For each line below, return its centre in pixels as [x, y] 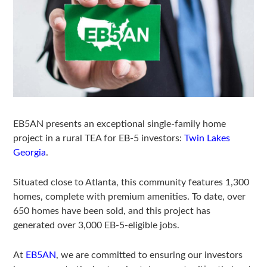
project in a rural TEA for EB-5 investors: [99, 138]
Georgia [30, 152]
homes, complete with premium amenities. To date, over [130, 196]
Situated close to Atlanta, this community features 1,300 [131, 182]
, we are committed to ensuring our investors [150, 255]
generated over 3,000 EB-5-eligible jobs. [97, 225]
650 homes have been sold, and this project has [112, 211]
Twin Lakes [207, 138]
